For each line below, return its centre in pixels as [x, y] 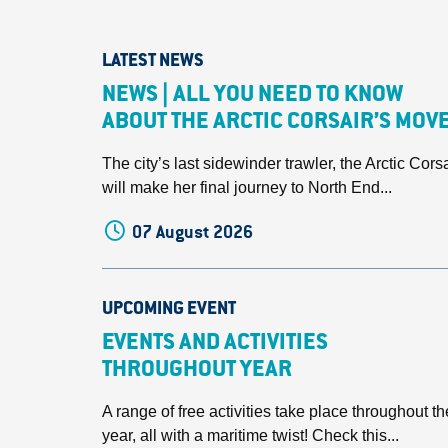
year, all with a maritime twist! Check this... [250, 435]
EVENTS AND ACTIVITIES [215, 344]
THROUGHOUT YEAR [197, 371]
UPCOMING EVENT [169, 310]
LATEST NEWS [153, 62]
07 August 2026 [193, 232]
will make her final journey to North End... [247, 187]
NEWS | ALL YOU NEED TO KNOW [252, 96]
